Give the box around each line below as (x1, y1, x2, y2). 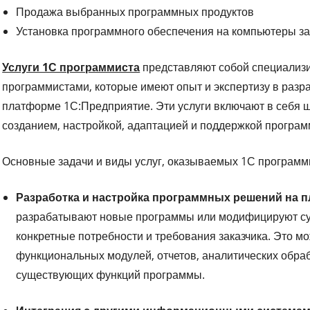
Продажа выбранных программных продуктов (16, 3, 255, 19)
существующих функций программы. (16, 266, 206, 282)
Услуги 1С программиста (2, 59, 140, 75)
